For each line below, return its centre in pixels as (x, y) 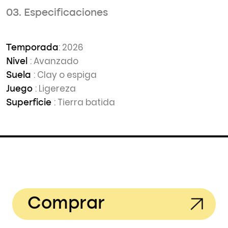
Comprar (66, 204)
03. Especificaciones (57, 13)
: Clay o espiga (65, 75)
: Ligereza (55, 89)
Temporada (32, 48)
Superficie (30, 103)
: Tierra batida (84, 102)
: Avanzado (54, 61)
